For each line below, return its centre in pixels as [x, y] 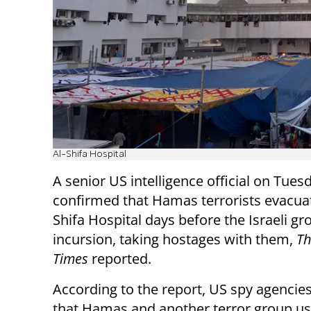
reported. [120, 258]
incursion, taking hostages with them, [175, 239]
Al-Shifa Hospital [90, 154]
